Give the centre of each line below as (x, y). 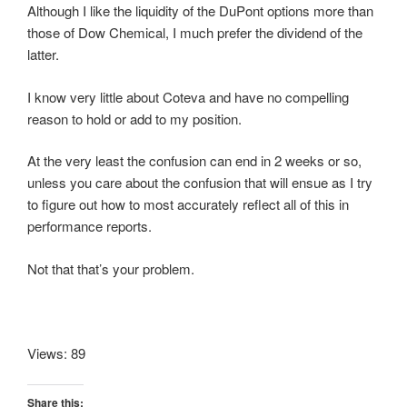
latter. (43, 55)
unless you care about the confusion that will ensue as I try (200, 183)
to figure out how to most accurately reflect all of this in (188, 204)
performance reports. (89, 226)
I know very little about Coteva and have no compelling (188, 96)
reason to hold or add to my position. (134, 118)
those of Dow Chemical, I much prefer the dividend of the (195, 33)
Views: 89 (56, 352)
